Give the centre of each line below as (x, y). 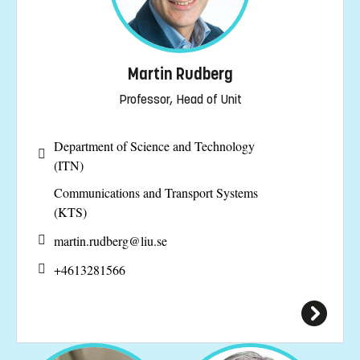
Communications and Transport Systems (156, 192)
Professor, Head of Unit (180, 99)
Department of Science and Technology (154, 145)
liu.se (154, 240)
